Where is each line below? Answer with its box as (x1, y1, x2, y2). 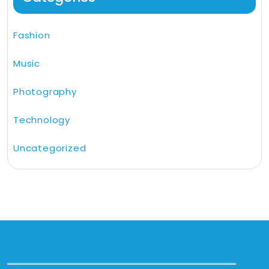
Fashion (13, 29, 50, 42)
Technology (13, 113, 70, 127)
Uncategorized (13, 142, 86, 155)
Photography (13, 85, 77, 98)
